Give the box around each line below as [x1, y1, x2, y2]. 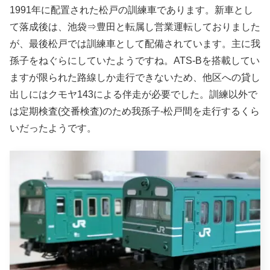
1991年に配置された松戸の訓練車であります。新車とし [10, 5, 253, 16]
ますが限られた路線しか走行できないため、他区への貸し [10, 72, 260, 83]
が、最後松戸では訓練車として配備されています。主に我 [10, 39, 260, 49]
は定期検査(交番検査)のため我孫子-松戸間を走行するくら [10, 106, 260, 117]
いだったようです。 [10, 123, 96, 134]
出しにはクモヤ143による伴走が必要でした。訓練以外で [10, 89, 257, 100]
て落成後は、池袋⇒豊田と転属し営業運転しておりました [10, 22, 260, 33]
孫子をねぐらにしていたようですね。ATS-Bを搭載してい [10, 55, 260, 66]
